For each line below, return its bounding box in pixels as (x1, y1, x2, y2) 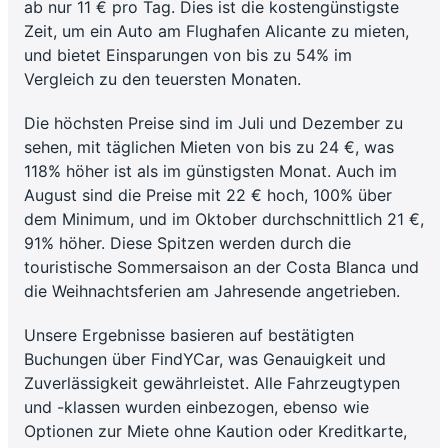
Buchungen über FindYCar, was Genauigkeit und (24, 348, 386, 369)
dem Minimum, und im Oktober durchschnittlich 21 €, (24, 208, 424, 229)
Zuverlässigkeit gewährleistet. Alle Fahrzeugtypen (24, 372, 400, 393)
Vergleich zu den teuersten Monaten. (24, 68, 301, 89)
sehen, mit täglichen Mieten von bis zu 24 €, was (24, 136, 394, 157)
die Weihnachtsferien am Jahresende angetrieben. (24, 280, 400, 301)
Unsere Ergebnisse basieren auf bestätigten (24, 324, 354, 345)
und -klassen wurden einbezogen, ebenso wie (24, 396, 369, 417)
